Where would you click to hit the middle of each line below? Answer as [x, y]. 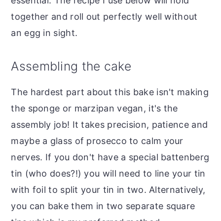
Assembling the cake [71, 66]
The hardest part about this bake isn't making [110, 92]
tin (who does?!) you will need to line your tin [108, 173]
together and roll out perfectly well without [104, 16]
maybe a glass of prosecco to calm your [97, 141]
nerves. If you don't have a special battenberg [110, 157]
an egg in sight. [44, 33]
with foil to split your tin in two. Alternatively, [108, 189]
